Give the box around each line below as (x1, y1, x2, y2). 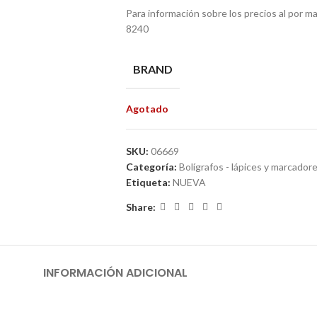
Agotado (125, 103, 168, 115)
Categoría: (125, 161, 177, 173)
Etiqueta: (125, 176, 171, 189)
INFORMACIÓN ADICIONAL (43, 265, 188, 282)
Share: (125, 200, 156, 213)
